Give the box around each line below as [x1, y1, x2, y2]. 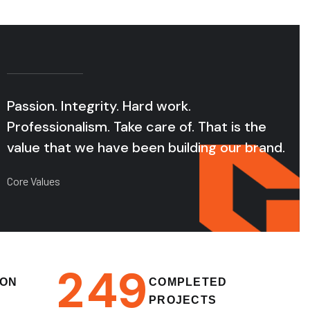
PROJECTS [149, 294, 217, 306]
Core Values [6, 174, 60, 188]
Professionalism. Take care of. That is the [6, 118, 266, 136]
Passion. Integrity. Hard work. [6, 97, 191, 115]
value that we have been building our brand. [6, 138, 285, 156]
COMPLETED [149, 276, 228, 288]
